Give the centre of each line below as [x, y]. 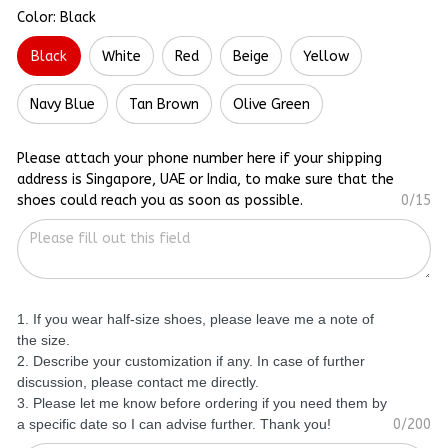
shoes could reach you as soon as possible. [160, 201]
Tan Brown [164, 104]
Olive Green [271, 104]
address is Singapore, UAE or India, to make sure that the [205, 180]
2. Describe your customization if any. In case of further [191, 361]
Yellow [326, 56]
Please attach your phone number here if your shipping [199, 159]
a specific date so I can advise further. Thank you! [174, 424]
